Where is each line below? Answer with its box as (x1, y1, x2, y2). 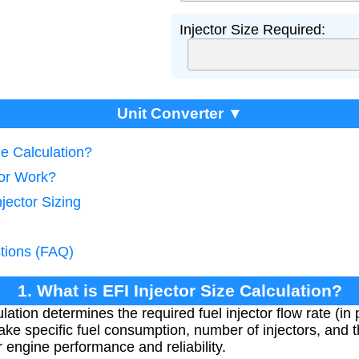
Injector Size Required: (179, 22, 325, 38)
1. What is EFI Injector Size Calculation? (17, 281, 342, 300)
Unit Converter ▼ (116, 105, 243, 122)
